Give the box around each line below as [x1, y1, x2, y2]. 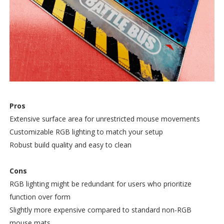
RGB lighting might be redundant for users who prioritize [9, 179, 191, 189]
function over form [9, 192, 70, 202]
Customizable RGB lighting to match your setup [9, 127, 163, 137]
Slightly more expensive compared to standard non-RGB [9, 205, 191, 215]
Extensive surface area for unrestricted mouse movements [9, 114, 200, 124]
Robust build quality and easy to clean [9, 140, 131, 150]
